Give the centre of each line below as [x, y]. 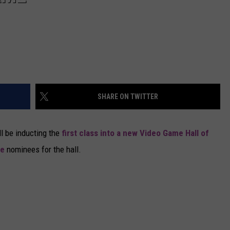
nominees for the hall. [43, 149]
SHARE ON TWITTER [128, 96]
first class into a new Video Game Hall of [134, 133]
